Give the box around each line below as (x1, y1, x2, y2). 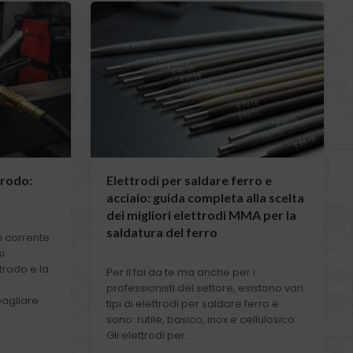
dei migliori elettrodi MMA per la (106, 206, 297, 222)
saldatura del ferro (106, 224, 218, 240)
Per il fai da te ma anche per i (106, 264, 256, 280)
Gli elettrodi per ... (106, 327, 195, 343)
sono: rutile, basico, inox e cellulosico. (106, 311, 298, 327)
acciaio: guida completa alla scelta (106, 189, 305, 205)
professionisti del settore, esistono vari (106, 280, 304, 295)
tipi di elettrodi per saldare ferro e (106, 295, 280, 311)
